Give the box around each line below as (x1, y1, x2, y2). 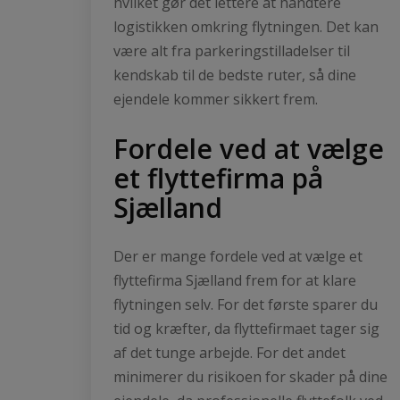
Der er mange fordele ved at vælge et (113, 246, 362, 266)
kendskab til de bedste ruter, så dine (113, 64, 356, 85)
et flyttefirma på (113, 159, 323, 196)
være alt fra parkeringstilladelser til (113, 40, 350, 61)
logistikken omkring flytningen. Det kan (113, 16, 379, 37)
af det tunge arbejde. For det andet (113, 342, 346, 362)
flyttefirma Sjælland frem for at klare (113, 270, 356, 290)
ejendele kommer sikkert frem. (113, 88, 318, 109)
